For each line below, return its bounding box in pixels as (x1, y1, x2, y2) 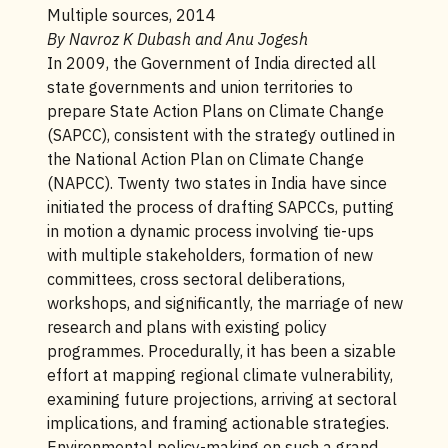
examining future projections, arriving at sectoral (46, 389, 397, 409)
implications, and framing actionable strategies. (46, 413, 389, 433)
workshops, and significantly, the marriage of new (46, 293, 403, 313)
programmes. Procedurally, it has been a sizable (46, 341, 396, 361)
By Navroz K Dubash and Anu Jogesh (46, 29, 308, 49)
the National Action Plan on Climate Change (46, 149, 364, 169)
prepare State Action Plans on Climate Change (46, 101, 384, 121)
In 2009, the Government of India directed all (46, 53, 376, 73)
